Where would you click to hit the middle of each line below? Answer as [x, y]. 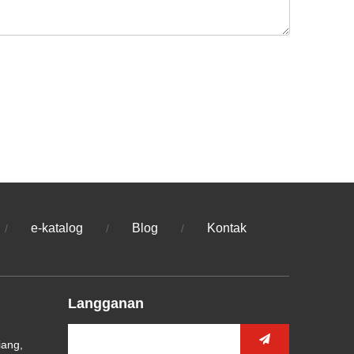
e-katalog [57, 228]
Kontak [227, 228]
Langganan [106, 304]
